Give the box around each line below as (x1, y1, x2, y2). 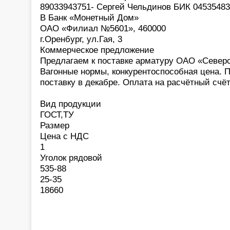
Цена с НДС (40, 130, 89, 141)
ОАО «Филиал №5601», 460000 (40, 23, 166, 33)
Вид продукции (40, 98, 101, 109)
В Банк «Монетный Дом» (40, 12, 139, 23)
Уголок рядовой (40, 152, 102, 163)
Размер (40, 120, 69, 130)
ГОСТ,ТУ (40, 109, 74, 120)
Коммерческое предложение (40, 44, 154, 55)
